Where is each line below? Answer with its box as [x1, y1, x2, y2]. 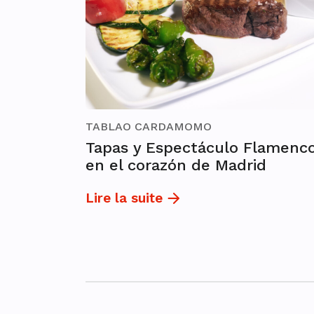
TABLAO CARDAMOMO [86, 120, 212, 134]
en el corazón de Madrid [86, 156, 266, 175]
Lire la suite [86, 190, 163, 207]
